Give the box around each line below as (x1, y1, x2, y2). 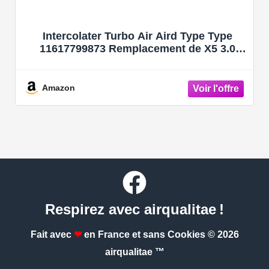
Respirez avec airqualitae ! (45, 201, 224, 218)
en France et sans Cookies (81, 229, 208, 240)
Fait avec (30, 229, 74, 240)
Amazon (41, 82, 75, 92)
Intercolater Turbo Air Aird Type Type (43, 29, 232, 42)
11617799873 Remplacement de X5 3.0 (40, 42, 235, 55)
